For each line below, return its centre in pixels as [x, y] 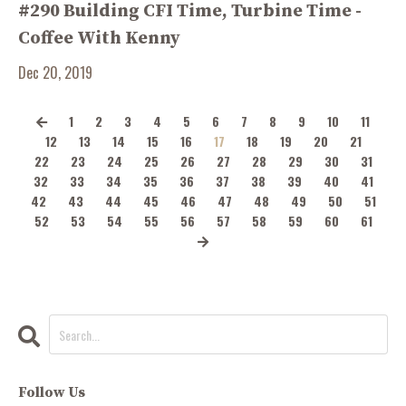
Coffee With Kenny [99, 39]
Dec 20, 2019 [55, 72]
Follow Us [52, 392]
